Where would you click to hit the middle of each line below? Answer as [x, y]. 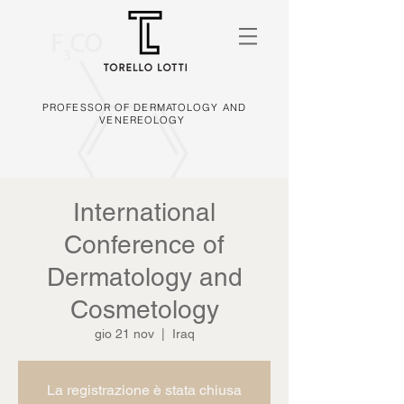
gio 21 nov [124, 334]
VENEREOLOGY [144, 120]
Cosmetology [144, 309]
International [144, 212]
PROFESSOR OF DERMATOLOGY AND [144, 107]
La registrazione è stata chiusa [144, 390]
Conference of [144, 244]
